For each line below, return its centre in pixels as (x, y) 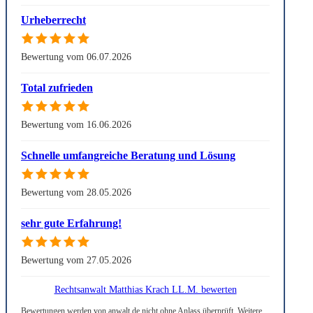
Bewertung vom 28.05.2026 (76, 192)
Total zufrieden (57, 88)
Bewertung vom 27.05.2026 (76, 260)
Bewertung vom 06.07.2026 (76, 57)
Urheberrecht (53, 20)
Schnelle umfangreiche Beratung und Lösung (128, 156)
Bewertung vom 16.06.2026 (76, 125)
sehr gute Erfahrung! (71, 224)
